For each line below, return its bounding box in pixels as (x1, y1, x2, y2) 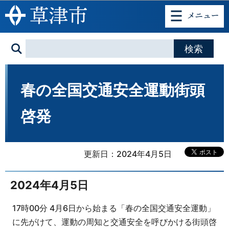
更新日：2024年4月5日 (84, 149, 172, 159)
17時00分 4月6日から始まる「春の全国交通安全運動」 (12, 203, 215, 214)
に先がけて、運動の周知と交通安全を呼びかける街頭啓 (12, 217, 217, 227)
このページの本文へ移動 (70, 2, 159, 12)
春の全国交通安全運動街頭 (20, 81, 205, 99)
